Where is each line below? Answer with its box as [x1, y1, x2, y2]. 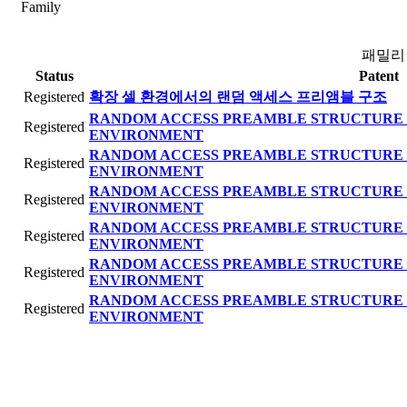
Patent [359, 68, 399, 84]
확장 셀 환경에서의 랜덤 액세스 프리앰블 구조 [89, 89, 387, 105]
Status [35, 68, 74, 84]
